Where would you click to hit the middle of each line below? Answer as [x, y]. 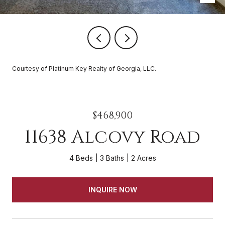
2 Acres [143, 158]
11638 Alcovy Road [113, 137]
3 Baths [112, 158]
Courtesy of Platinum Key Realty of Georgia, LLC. [84, 69]
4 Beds [81, 158]
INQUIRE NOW [113, 189]
